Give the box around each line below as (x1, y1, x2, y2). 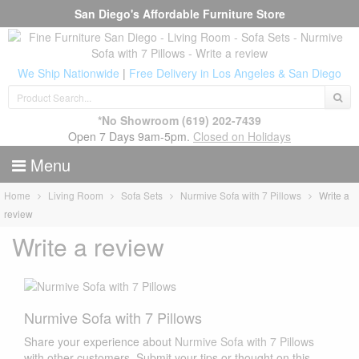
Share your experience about (24, 333, 175, 350)
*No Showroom (98, 112, 179, 128)
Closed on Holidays (193, 128, 291, 144)
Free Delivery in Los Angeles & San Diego (129, 65, 341, 81)
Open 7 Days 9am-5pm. (68, 128, 193, 144)
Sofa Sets (121, 188, 163, 203)
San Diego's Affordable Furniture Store (74, 6, 285, 22)
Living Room (48, 188, 104, 203)
